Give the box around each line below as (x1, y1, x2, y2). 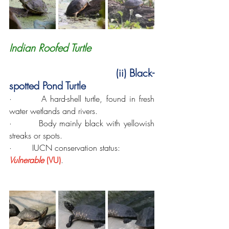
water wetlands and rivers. (9, 105, 98, 117)
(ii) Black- (112, 65, 155, 80)
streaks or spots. (9, 129, 62, 141)
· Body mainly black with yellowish (9, 117, 154, 129)
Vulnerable (9, 154, 44, 166)
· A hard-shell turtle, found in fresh (9, 93, 154, 104)
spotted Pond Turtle (9, 78, 86, 93)
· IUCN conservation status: (9, 142, 123, 153)
